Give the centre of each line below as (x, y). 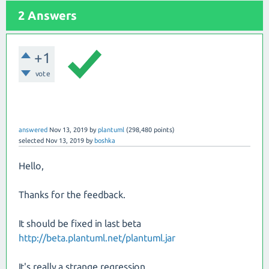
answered (33, 130)
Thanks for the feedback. (72, 195)
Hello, (31, 166)
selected (31, 141)
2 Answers (47, 15)
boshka (105, 141)
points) (163, 130)
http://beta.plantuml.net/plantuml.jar (97, 238)
